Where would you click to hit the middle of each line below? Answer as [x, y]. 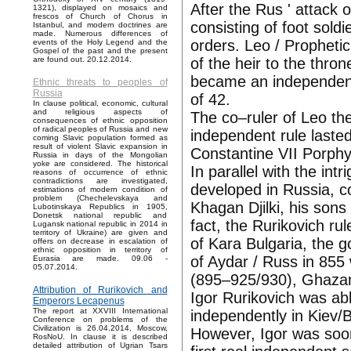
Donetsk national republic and [100, 215]
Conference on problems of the [100, 320]
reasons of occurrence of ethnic [100, 172]
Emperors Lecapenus [78, 301]
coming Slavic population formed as [100, 138]
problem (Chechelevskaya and [100, 198]
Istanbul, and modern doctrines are [100, 25]
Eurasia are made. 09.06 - [100, 259]
